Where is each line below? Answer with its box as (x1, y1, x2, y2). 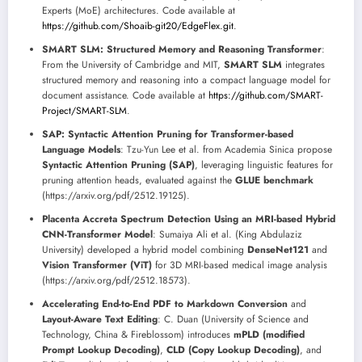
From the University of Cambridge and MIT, (42, 57, 224, 72)
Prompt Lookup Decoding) (42, 343, 160, 357)
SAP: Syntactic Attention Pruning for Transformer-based (42, 127, 293, 141)
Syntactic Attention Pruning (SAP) (42, 158, 195, 172)
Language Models (42, 142, 120, 157)
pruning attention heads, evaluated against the (42, 173, 235, 187)
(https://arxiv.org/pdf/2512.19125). (42, 188, 190, 203)
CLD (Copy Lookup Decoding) (166, 343, 300, 357)
